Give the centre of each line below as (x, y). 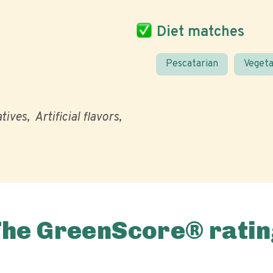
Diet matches (200, 32)
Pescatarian (192, 64)
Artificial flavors (77, 118)
